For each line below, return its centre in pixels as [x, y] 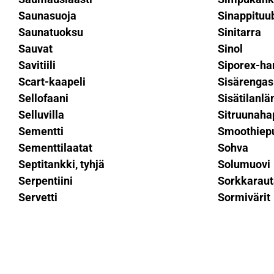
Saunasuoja [47, 16]
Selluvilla [41, 115]
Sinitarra [239, 32]
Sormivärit [244, 197]
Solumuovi [244, 164]
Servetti [38, 197]
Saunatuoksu [51, 32]
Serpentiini [46, 181]
